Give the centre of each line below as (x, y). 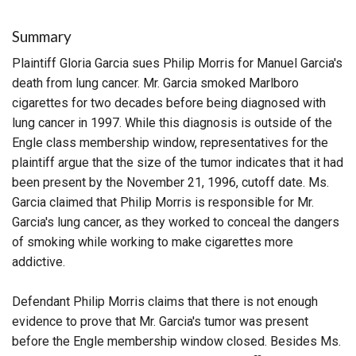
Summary (42, 36)
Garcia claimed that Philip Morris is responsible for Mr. (163, 202)
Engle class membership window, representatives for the (170, 142)
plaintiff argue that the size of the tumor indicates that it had (178, 162)
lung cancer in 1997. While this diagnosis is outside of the (172, 122)
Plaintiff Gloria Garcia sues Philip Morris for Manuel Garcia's (177, 63)
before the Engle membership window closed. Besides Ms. (176, 341)
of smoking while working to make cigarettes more (153, 242)
